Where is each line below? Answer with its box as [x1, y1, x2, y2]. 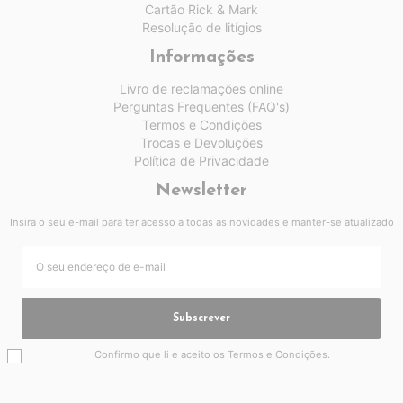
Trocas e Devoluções [140, 135, 263, 150]
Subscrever [173, 313, 230, 324]
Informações [148, 49, 255, 67]
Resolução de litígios [141, 20, 262, 35]
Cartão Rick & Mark [145, 2, 258, 17]
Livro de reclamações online [120, 81, 283, 96]
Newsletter [156, 182, 247, 200]
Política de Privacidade [134, 153, 269, 168]
